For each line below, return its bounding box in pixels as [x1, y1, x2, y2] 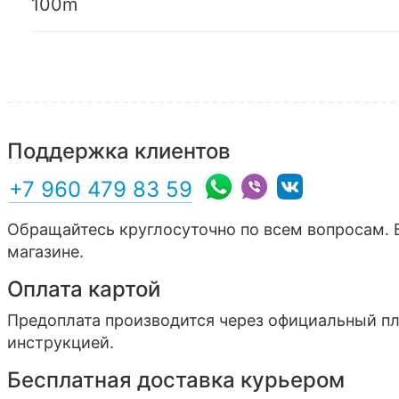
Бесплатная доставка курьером [7, 366, 345, 393]
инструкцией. [7, 332, 114, 352]
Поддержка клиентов [7, 137, 231, 164]
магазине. [7, 241, 84, 261]
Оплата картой [7, 275, 160, 302]
